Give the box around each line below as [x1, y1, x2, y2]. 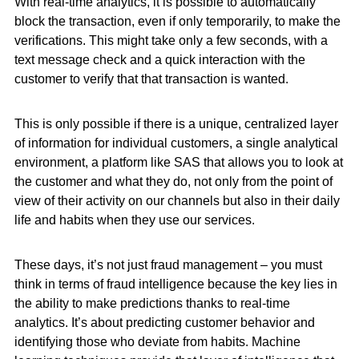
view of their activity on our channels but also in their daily [14, 194, 340, 208]
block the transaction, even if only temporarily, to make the [14, 14, 341, 28]
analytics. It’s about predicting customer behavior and [14, 316, 315, 329]
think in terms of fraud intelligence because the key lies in [14, 277, 337, 291]
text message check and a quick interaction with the [14, 53, 305, 67]
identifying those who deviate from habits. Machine [14, 335, 301, 349]
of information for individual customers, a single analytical [14, 136, 338, 150]
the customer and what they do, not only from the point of [14, 175, 333, 188]
